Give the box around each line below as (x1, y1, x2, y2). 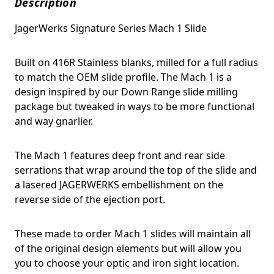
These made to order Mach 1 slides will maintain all (15, 226, 251, 240)
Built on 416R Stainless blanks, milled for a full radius (15, 55, 258, 69)
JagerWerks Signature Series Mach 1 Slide (15, 21, 207, 35)
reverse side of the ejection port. (15, 192, 168, 206)
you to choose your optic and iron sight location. (15, 256, 242, 270)
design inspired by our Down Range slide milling (15, 84, 238, 98)
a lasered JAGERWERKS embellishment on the (15, 177, 223, 191)
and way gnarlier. (15, 114, 95, 128)
